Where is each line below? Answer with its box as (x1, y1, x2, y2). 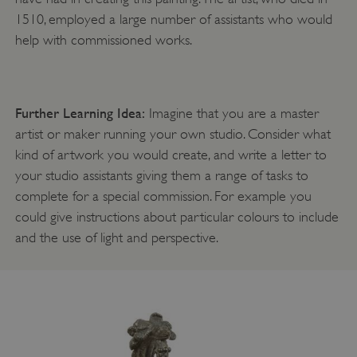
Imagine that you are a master (144, 104, 319, 121)
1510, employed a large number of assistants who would (14, 10, 332, 27)
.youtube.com (218, 330, 277, 342)
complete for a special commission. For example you (14, 187, 312, 204)
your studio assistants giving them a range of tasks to (14, 167, 308, 183)
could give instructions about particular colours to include (14, 208, 339, 225)
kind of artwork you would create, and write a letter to (14, 146, 327, 163)
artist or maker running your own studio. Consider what (14, 125, 331, 142)
